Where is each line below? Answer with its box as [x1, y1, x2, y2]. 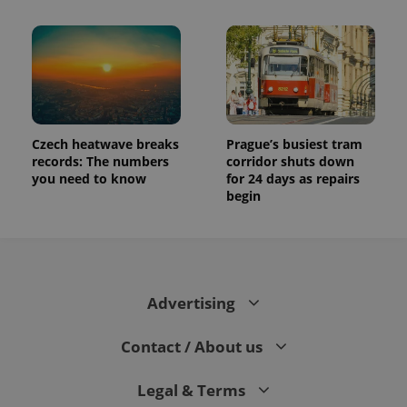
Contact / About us [120, 336, 266, 358]
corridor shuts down [226, 153, 354, 171]
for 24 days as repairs [226, 170, 360, 188]
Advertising [147, 293, 239, 314]
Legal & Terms [137, 380, 249, 402]
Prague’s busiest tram [226, 135, 362, 154]
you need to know [32, 170, 146, 188]
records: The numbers [32, 153, 169, 171]
